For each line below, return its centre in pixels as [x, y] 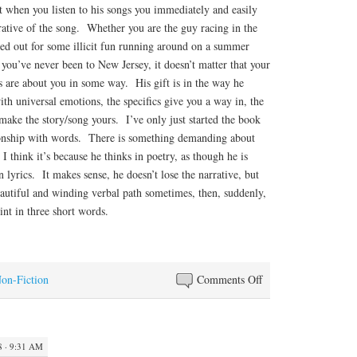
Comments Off [230, 280]
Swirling [281, 297]
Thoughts [283, 316]
